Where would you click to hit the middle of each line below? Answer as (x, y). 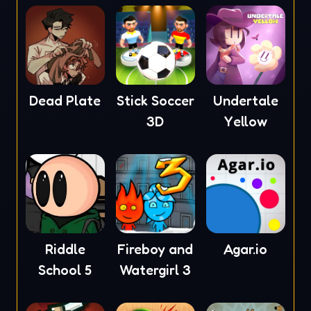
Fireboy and (155, 249)
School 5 (65, 270)
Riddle (65, 249)
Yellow (245, 121)
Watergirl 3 (155, 270)
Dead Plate (65, 100)
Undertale (245, 100)
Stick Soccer (155, 100)
